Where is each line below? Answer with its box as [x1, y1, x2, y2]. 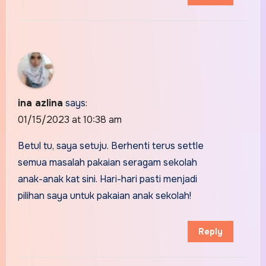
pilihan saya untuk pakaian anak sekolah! [17, 189, 191, 202]
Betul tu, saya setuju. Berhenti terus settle [17, 139, 204, 152]
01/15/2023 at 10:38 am [17, 113, 122, 126]
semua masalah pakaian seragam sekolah [17, 156, 197, 169]
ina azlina [17, 96, 63, 109]
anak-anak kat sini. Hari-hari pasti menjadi [17, 172, 197, 185]
